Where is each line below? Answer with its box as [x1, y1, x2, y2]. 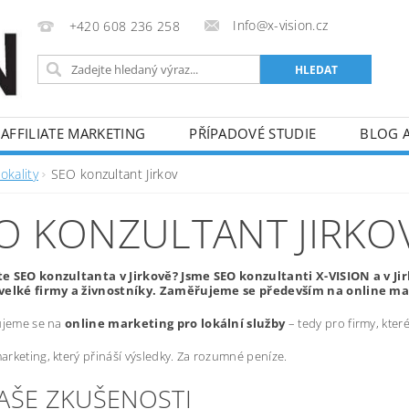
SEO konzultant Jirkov [50, 165, 178, 183]
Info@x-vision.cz [233, 16, 329, 34]
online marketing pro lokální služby [65, 315, 286, 331]
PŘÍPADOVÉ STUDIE [189, 124, 317, 142]
